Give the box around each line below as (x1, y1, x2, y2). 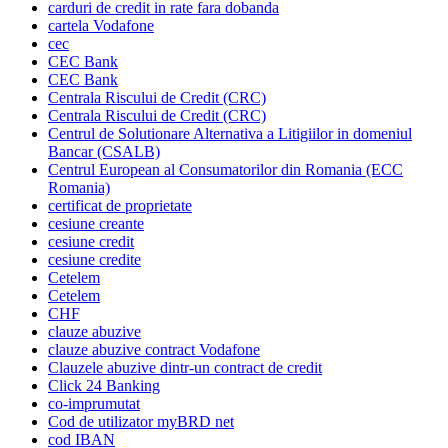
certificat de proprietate (48, 197, 192, 215)
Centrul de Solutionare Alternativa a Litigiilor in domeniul (48, 125, 412, 143)
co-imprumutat (48, 395, 140, 413)
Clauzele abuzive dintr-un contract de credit (48, 359, 322, 377)
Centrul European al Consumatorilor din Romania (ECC (48, 161, 403, 179)
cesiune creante (48, 215, 144, 233)
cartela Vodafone (48, 17, 154, 35)
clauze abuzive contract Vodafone (48, 341, 260, 359)
